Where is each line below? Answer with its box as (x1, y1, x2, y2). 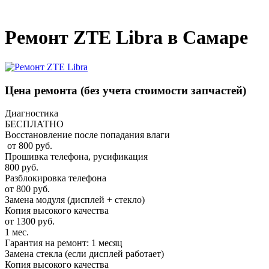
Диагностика (5, 108, 58, 119)
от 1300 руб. (5, 216, 55, 227)
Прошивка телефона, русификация (5, 151, 148, 162)
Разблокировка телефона (5, 173, 106, 184)
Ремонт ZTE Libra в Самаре (5, 26, 248, 49)
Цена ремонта (5, 83, 80, 97)
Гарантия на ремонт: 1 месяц (5, 238, 122, 249)
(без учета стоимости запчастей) (80, 83, 246, 97)
